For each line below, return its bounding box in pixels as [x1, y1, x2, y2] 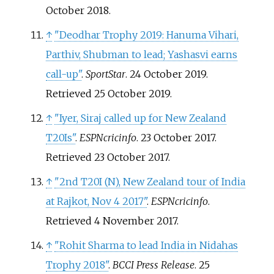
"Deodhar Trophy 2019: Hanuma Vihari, [54, 29, 239, 42]
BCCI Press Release [112, 259, 194, 272]
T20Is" [45, 131, 75, 144]
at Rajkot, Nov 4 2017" [45, 195, 147, 208]
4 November [94, 215, 154, 228]
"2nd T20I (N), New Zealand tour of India [54, 176, 245, 188]
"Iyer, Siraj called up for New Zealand [54, 112, 226, 125]
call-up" [45, 68, 81, 81]
